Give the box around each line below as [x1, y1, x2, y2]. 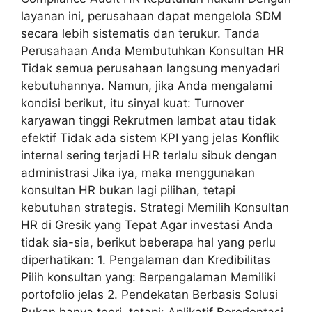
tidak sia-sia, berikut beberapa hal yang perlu [21, 235, 276, 250]
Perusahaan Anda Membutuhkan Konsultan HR [21, 44, 284, 58]
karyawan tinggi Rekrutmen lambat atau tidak [21, 114, 276, 128]
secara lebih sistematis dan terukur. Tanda [21, 26, 260, 41]
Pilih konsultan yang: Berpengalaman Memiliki [21, 270, 276, 285]
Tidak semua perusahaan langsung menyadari [21, 61, 280, 76]
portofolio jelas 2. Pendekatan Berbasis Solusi [21, 288, 278, 302]
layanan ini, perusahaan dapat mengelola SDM [21, 9, 281, 24]
